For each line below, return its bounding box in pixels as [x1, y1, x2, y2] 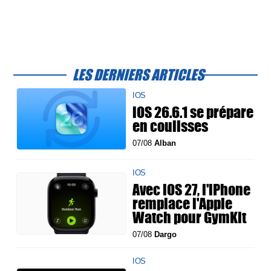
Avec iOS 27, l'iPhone [132, 178, 251, 201]
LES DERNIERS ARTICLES [73, 64, 204, 86]
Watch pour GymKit [132, 206, 247, 229]
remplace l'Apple [132, 192, 233, 215]
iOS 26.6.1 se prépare [132, 100, 254, 123]
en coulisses [132, 114, 209, 137]
